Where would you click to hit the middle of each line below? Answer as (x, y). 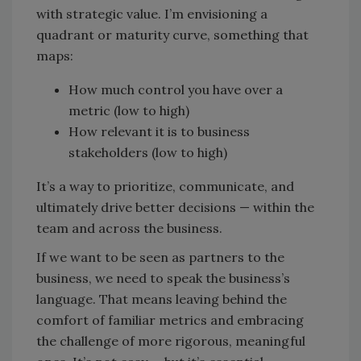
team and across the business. (129, 228)
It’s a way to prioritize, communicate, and (165, 187)
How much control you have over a (176, 90)
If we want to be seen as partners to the (160, 257)
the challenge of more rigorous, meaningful (171, 341)
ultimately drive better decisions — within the (175, 207)
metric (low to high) (129, 111)
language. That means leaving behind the (162, 299)
